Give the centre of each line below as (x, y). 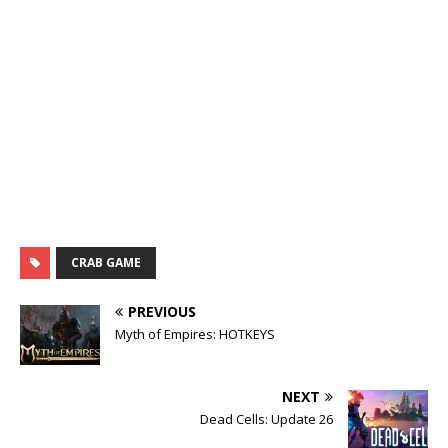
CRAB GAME (106, 262)
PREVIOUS (162, 311)
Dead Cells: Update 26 (266, 418)
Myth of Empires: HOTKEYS (195, 333)
